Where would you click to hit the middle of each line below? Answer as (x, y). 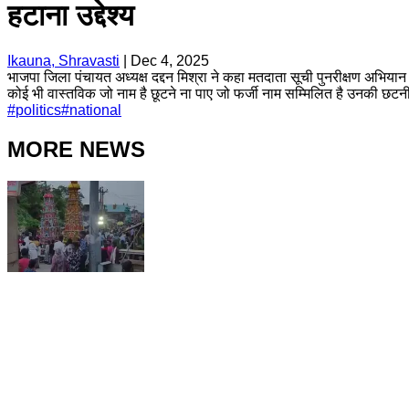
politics (38, 110)
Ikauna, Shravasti (63, 60)
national (95, 110)
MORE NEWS (76, 149)
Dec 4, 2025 (170, 60)
